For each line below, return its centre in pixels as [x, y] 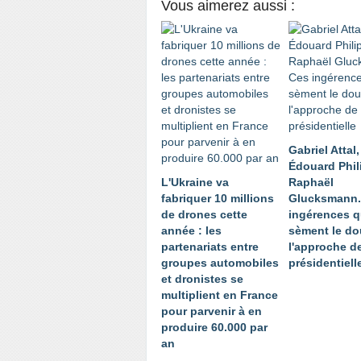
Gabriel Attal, [324, 150]
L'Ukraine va [195, 182]
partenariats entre [210, 247]
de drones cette [204, 214]
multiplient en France [220, 295]
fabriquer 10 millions [218, 198]
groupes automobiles [220, 263]
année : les [191, 230]
